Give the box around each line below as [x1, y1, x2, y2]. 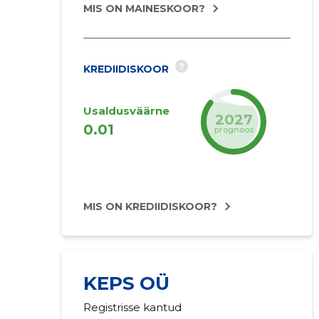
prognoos [214, 124, 253, 135]
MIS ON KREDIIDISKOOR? [83, 200, 217, 213]
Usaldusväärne [83, 104, 169, 117]
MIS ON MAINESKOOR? [83, 2, 205, 15]
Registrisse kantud [83, 300, 182, 314]
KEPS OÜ [83, 272, 169, 295]
